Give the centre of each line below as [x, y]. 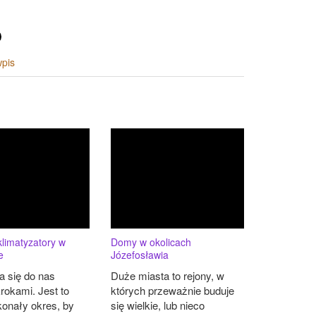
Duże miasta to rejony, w [167, 276]
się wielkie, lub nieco [157, 305]
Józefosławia [139, 255]
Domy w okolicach [151, 242]
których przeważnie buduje [172, 291]
